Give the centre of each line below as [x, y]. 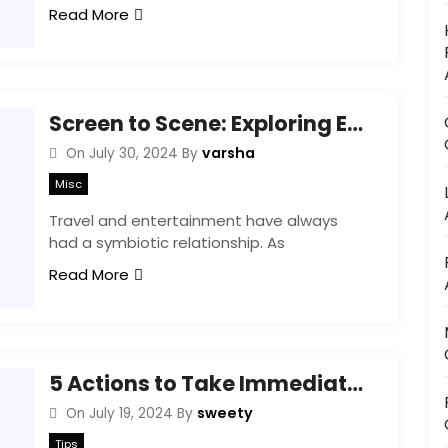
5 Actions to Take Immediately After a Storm [355, 383]
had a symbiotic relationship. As [167, 242]
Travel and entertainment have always [193, 220]
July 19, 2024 [130, 413]
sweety [224, 413]
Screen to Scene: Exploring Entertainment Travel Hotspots [355, 123]
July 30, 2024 [133, 153]
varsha [228, 153]
